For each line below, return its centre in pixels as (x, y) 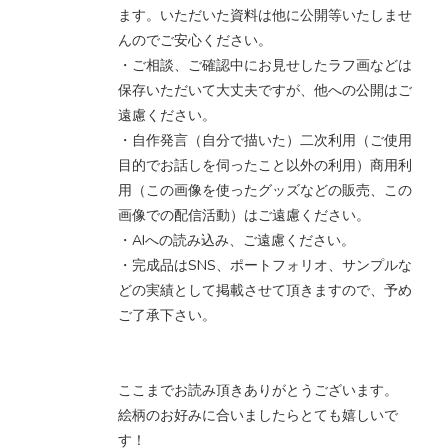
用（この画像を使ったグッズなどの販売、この (265, 191)
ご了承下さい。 (167, 316)
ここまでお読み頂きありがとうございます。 (258, 391)
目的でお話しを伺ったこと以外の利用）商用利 (265, 166)
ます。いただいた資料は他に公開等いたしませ (265, 16)
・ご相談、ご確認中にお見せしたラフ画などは (265, 66)
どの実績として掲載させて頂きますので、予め (265, 291)
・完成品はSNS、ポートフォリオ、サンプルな (265, 266)
